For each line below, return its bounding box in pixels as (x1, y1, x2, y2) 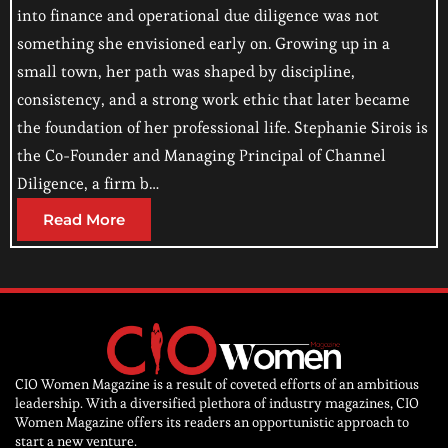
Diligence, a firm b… (17, 173, 159, 195)
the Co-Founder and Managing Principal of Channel (17, 145, 386, 167)
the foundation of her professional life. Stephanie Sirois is (17, 117, 428, 139)
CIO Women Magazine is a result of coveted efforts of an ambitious (15, 374, 419, 393)
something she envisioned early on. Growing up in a (17, 33, 390, 55)
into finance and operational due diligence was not (17, 5, 379, 27)
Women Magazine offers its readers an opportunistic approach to (15, 412, 409, 431)
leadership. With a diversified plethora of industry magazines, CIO (15, 393, 419, 412)
